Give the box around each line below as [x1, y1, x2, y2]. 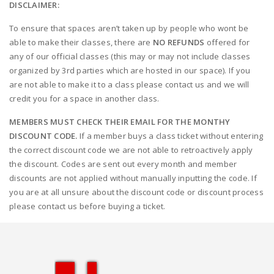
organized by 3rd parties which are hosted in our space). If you [9, 65, 251, 76]
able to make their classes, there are [9, 37, 153, 48]
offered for [204, 37, 250, 48]
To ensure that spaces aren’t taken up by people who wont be [9, 23, 249, 34]
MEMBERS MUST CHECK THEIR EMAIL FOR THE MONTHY [9, 116, 231, 127]
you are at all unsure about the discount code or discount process [9, 187, 264, 198]
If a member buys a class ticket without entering [77, 130, 264, 141]
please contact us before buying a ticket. [9, 201, 166, 212]
